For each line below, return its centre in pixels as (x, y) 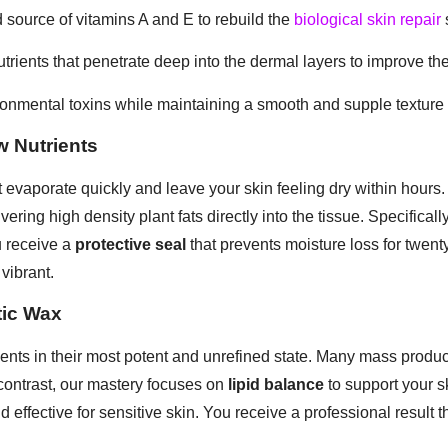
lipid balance (276, 385)
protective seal (130, 245)
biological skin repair (367, 19)
